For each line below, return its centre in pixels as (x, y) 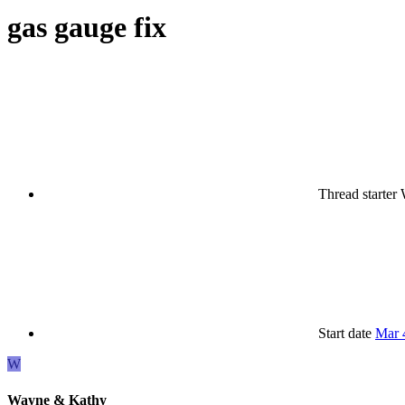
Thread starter (358, 194)
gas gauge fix (87, 27)
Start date (345, 334)
